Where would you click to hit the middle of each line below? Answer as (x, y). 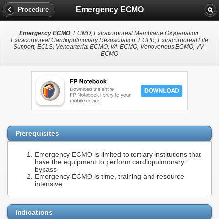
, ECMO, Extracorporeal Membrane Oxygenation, (135, 33)
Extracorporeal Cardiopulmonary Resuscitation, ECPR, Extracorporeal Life (109, 40)
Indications (34, 212)
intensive (48, 184)
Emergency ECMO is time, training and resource (109, 177)
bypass (46, 170)
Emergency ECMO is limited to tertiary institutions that (118, 155)
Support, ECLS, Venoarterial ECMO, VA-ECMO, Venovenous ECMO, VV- (109, 47)
